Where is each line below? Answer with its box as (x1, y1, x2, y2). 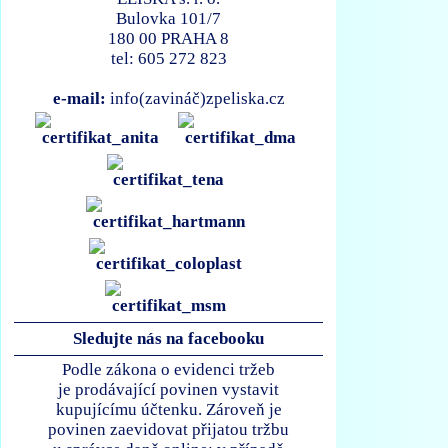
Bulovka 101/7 (116, 9, 222, 29)
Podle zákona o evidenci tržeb (62, 359, 276, 379)
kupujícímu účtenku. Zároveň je (55, 399, 282, 419)
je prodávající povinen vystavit (58, 379, 280, 399)
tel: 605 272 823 (110, 49, 227, 69)
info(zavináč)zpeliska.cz (105, 89, 285, 109)
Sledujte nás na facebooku (73, 329, 265, 349)
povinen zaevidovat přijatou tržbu (48, 419, 290, 439)
